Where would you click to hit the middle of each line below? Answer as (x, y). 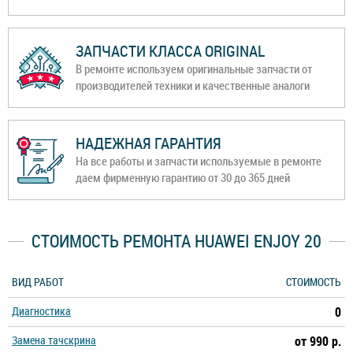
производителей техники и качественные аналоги (193, 85)
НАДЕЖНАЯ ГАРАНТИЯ (149, 143)
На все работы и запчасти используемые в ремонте (199, 161)
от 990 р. (318, 342)
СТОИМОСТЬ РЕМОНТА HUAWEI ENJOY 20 (176, 241)
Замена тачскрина (54, 340)
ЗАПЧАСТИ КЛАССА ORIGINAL (170, 51)
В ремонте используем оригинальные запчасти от (194, 69)
